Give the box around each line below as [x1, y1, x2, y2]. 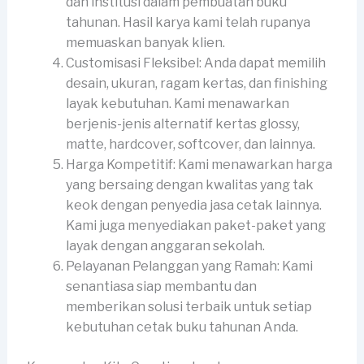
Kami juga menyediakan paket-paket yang [65, 218, 326, 234]
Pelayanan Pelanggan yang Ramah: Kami [65, 258, 313, 275]
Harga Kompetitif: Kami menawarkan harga [65, 157, 332, 173]
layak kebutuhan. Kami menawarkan [65, 96, 289, 112]
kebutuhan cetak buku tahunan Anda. [65, 319, 298, 336]
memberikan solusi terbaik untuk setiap [65, 299, 312, 315]
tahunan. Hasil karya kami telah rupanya [65, 15, 310, 31]
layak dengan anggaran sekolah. [65, 238, 265, 254]
